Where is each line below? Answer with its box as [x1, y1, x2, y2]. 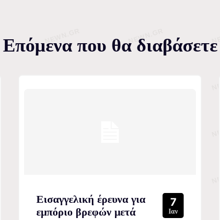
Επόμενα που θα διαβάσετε [2, 34, 218, 56]
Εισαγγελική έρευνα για [36, 193, 145, 206]
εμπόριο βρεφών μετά [36, 206, 136, 219]
